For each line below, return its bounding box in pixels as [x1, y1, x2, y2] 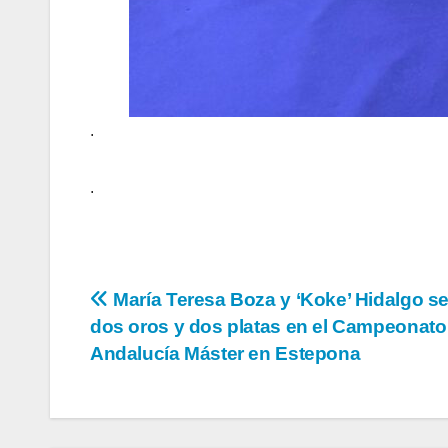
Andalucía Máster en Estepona [90, 342, 361, 364]
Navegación [89, 286, 270, 326]
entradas [89, 368, 222, 408]
